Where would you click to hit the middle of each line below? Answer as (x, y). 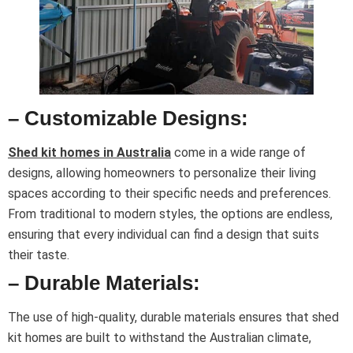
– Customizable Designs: (128, 119)
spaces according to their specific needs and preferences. (169, 194)
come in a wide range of (238, 153)
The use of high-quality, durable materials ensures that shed (173, 318)
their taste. (39, 255)
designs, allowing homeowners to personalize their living (162, 173)
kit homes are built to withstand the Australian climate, (160, 338)
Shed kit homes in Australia (89, 153)
